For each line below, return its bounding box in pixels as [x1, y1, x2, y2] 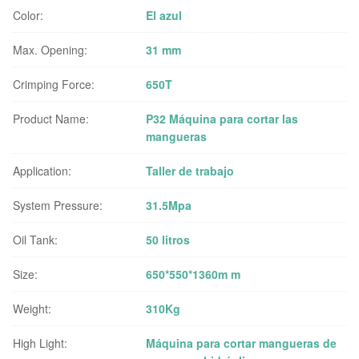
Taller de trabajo [146, 163, 235, 179]
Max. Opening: [13, 42, 87, 58]
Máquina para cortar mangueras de [146, 335, 337, 352]
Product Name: [13, 111, 89, 127]
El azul [146, 7, 183, 24]
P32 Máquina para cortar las [146, 111, 299, 127]
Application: [13, 163, 71, 179]
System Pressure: [13, 197, 103, 214]
